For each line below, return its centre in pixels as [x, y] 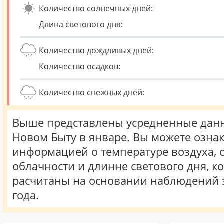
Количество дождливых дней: [96, 50]
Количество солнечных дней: [96, 8]
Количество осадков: [80, 66]
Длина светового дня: [81, 24]
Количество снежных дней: [92, 92]
